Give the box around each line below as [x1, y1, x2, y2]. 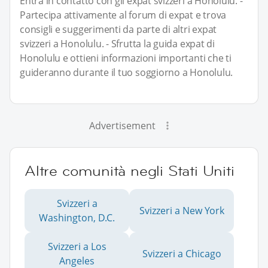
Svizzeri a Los [47, 239, 106, 253]
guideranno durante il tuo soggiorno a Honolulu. [20, 65, 233, 79]
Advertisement [89, 118, 156, 132]
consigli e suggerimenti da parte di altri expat [20, 22, 217, 36]
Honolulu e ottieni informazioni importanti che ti [20, 51, 232, 65]
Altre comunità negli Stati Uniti [25, 161, 234, 180]
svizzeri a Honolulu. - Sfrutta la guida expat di [20, 36, 215, 50]
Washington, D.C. [39, 211, 115, 224]
